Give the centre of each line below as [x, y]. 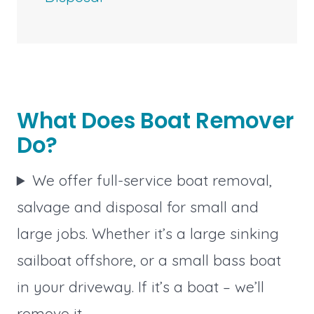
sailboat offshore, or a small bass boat [149, 260]
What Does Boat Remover [155, 121]
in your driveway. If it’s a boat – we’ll [140, 287]
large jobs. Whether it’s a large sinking [148, 234]
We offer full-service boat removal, [152, 180]
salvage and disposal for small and [137, 207]
